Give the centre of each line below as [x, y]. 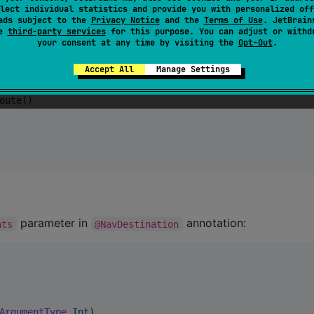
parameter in [54, 223]
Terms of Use [233, 20]
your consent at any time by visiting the [137, 43]
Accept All [109, 69]
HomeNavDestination [128, 33]
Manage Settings [193, 69]
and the [182, 20]
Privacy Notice [125, 20]
